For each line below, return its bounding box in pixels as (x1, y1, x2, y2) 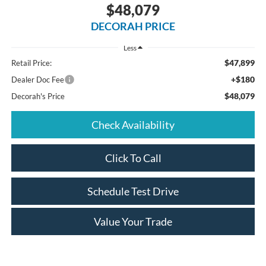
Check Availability (91, 118, 175, 132)
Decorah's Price (11, 91, 65, 102)
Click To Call (104, 151, 161, 165)
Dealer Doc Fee (11, 75, 64, 85)
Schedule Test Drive (87, 185, 179, 198)
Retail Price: (11, 58, 52, 68)
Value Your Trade (94, 215, 172, 229)
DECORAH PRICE (91, 19, 175, 33)
